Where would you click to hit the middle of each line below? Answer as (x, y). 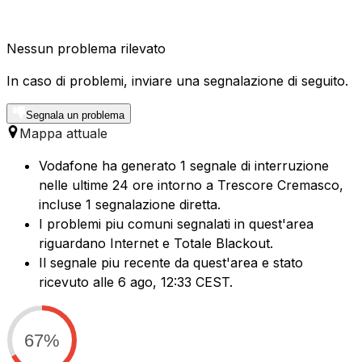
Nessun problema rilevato (86, 49)
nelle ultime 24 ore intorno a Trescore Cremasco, (191, 185)
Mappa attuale (63, 134)
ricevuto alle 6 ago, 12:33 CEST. (136, 282)
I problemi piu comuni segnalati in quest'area (176, 224)
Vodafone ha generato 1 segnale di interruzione (184, 166)
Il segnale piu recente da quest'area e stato (171, 263)
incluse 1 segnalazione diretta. (130, 205)
